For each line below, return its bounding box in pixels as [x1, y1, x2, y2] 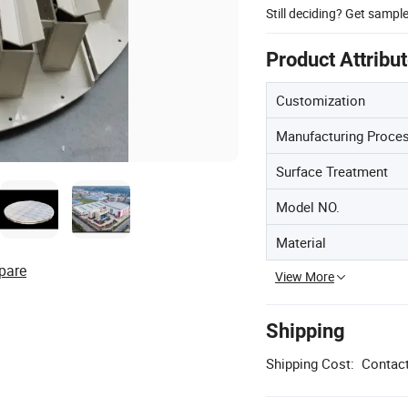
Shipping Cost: [266, 354, 354, 372]
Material [276, 233, 326, 251]
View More [275, 268, 334, 285]
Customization [276, 91, 365, 109]
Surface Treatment [276, 162, 388, 180]
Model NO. [276, 198, 340, 216]
